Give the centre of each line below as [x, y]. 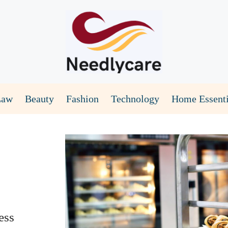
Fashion [82, 98]
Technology [135, 98]
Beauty [39, 98]
